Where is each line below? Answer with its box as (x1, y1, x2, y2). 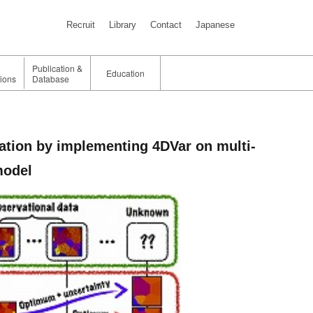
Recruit (66, 20, 96, 31)
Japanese (196, 20, 235, 31)
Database (32, 72, 70, 85)
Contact (150, 20, 182, 31)
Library (109, 20, 137, 31)
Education (105, 67, 145, 80)
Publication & (32, 61, 83, 74)
